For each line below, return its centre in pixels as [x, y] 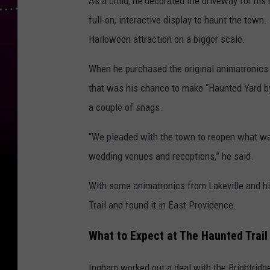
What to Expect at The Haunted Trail [178, 236]
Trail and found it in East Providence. [162, 205]
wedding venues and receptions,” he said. [171, 156]
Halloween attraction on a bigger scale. [167, 39]
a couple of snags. [126, 107]
